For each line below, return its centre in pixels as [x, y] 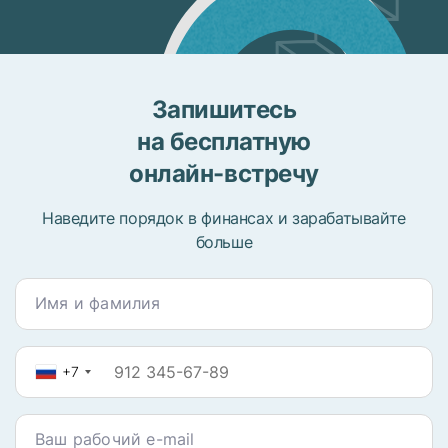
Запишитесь [224, 110]
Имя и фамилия [98, 303]
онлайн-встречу [224, 174]
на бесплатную [224, 142]
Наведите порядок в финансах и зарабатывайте [224, 218]
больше [224, 242]
